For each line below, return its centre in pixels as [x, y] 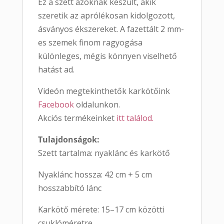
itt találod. [134, 118]
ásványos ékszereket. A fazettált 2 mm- [111, 29]
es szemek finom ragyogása [90, 43]
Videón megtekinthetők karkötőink [104, 91]
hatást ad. [56, 70]
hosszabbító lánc [69, 188]
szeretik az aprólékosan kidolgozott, [106, 16]
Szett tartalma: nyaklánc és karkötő [104, 153]
